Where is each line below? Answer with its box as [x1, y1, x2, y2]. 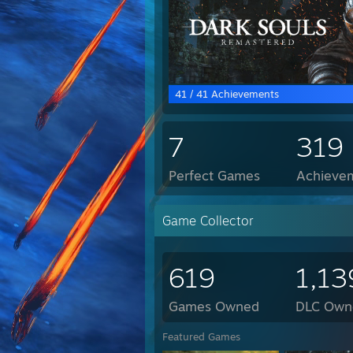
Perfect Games [169, 167, 260, 184]
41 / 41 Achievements [175, 87, 279, 100]
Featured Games [162, 330, 240, 343]
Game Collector [162, 213, 254, 229]
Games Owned [169, 298, 259, 314]
